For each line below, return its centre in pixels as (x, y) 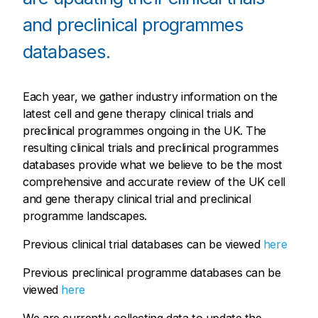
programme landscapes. (85, 215)
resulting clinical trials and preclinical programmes (151, 147)
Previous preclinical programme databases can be (152, 273)
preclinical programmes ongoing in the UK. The (145, 130)
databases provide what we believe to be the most (153, 164)
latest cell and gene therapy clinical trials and (138, 113)
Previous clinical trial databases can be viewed (143, 245)
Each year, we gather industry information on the (150, 96)
